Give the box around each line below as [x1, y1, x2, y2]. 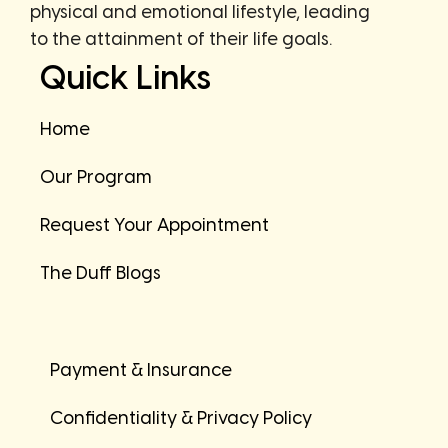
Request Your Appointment [40, 217, 269, 236]
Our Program [40, 169, 152, 188]
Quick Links [40, 63, 211, 97]
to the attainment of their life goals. [30, 31, 332, 50]
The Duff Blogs [40, 265, 161, 284]
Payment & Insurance [50, 362, 232, 381]
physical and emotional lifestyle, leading [30, 4, 370, 23]
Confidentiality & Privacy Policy [50, 410, 312, 429]
